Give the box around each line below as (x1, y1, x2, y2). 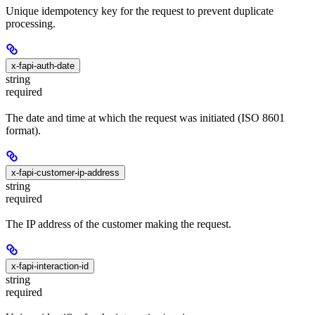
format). (6, 124, 41, 136)
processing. (6, 18, 56, 30)
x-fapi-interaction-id (11, 260, 89, 271)
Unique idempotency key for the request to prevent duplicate (6, 5, 274, 18)
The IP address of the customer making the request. (6, 217, 231, 230)
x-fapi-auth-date (11, 60, 75, 72)
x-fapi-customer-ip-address (11, 167, 120, 178)
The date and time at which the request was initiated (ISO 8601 (6, 111, 285, 124)
